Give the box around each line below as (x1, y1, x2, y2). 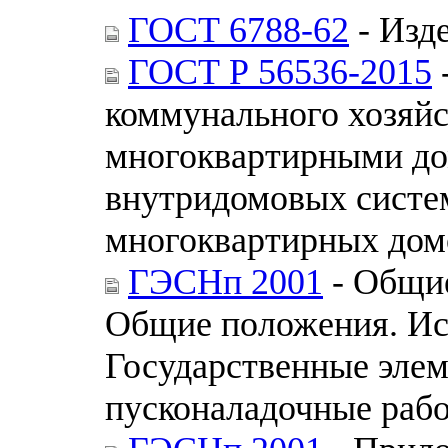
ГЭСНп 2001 (128, 261, 323, 302)
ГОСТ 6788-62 (128, 9, 349, 50)
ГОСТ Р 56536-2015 (128, 51, 432, 92)
